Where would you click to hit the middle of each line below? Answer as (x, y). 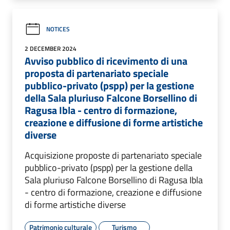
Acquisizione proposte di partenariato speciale (113, 155)
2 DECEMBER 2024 (51, 48)
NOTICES (58, 29)
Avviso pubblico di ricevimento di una (106, 61)
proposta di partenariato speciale (97, 73)
